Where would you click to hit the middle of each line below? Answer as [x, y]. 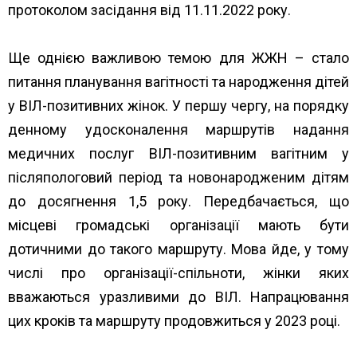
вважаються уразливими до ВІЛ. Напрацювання [178, 296]
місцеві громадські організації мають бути [178, 225]
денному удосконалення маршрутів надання [178, 129]
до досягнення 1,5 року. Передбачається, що [178, 201]
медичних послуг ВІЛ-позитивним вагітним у [178, 153]
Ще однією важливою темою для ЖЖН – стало [178, 57]
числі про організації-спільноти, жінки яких [178, 273]
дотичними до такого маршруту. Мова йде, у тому [178, 249]
